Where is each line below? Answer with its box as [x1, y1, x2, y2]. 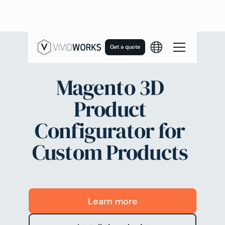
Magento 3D [56, 72, 164, 102]
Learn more [87, 195, 138, 207]
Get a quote [110, 43, 141, 51]
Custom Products [32, 137, 188, 167]
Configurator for [35, 115, 185, 145]
